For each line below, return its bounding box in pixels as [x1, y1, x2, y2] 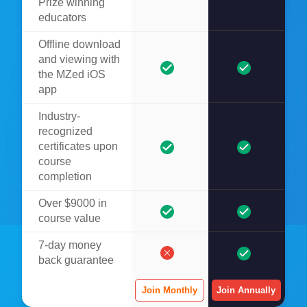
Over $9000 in [38, 197, 107, 209]
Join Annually [217, 284, 276, 295]
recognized [38, 125, 93, 137]
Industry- [38, 110, 80, 122]
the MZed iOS [38, 68, 106, 80]
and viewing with [38, 53, 120, 65]
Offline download [38, 38, 121, 50]
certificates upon [38, 140, 118, 152]
